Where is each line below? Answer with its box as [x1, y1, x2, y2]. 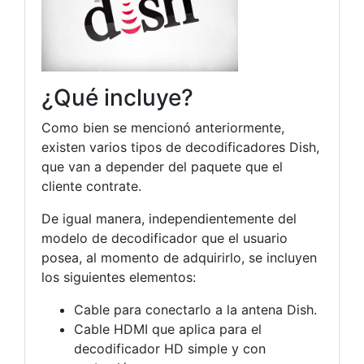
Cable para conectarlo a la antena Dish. [74, 301, 317, 318]
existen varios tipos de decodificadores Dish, [41, 139, 319, 156]
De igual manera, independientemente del [41, 210, 297, 227]
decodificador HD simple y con [74, 340, 266, 357]
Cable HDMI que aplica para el [74, 321, 262, 338]
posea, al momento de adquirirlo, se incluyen [41, 249, 317, 266]
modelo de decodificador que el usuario [41, 230, 288, 247]
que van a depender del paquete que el [41, 158, 283, 175]
